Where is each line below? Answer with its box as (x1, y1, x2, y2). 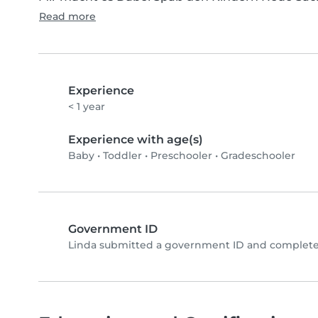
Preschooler (150, 148, 212, 162)
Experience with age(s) (68, 132, 203, 146)
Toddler (103, 148, 142, 162)
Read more (39, 9, 96, 23)
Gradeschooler (221, 148, 295, 162)
